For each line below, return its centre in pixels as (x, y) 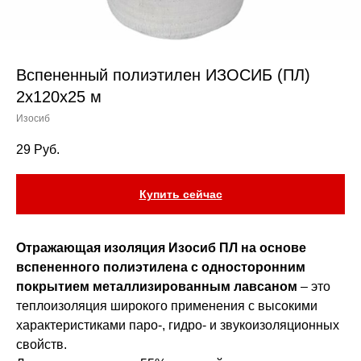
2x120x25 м (59, 97)
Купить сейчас (180, 195)
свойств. (41, 345)
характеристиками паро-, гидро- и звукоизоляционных (178, 326)
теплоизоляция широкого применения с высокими (167, 306)
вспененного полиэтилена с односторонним (161, 268)
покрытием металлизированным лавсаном (157, 287)
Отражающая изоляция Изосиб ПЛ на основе (161, 248)
